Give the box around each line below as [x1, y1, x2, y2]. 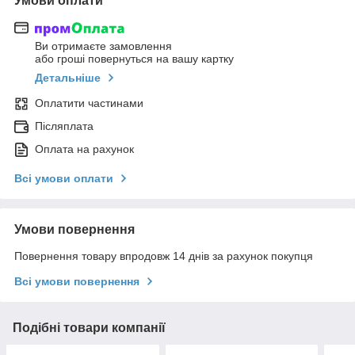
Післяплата [35, 120, 94, 133]
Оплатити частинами [35, 97, 143, 110]
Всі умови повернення [14, 275, 139, 288]
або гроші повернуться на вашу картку [35, 52, 234, 66]
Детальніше [35, 71, 101, 85]
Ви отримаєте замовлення [35, 40, 172, 53]
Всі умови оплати [14, 172, 113, 185]
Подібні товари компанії [13, 321, 166, 335]
